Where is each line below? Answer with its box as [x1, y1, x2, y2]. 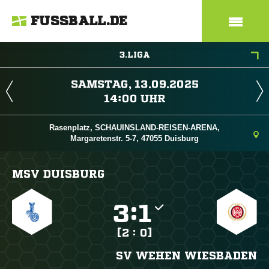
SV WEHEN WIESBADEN [115, 250, 257, 261]
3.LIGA [119, 50, 150, 59]
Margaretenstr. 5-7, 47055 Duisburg [70, 134, 199, 143]
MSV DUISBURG [12, 168, 104, 179]
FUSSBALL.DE [31, 14, 128, 28]
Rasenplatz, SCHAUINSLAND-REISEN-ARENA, [49, 123, 220, 132]
